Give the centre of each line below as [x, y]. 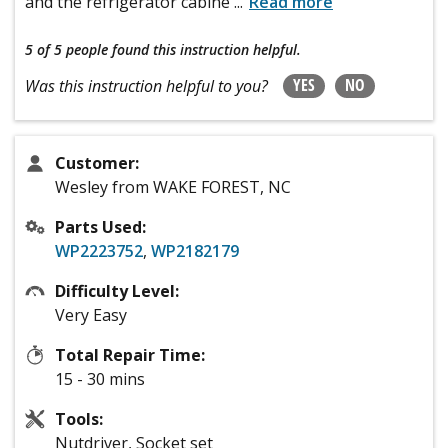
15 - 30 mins [100, 379]
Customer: [97, 163]
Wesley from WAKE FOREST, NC [173, 187]
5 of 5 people [66, 50]
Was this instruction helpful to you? [146, 86]
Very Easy [91, 315]
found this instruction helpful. [206, 50]
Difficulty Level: [117, 291]
